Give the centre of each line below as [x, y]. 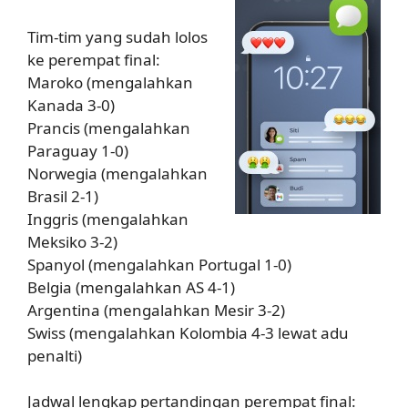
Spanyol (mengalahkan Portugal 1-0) [159, 264]
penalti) [55, 355]
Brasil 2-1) [63, 196]
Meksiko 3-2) [72, 241]
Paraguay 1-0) [78, 150]
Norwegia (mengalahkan [117, 173]
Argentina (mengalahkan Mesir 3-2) [156, 310]
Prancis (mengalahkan [109, 127]
